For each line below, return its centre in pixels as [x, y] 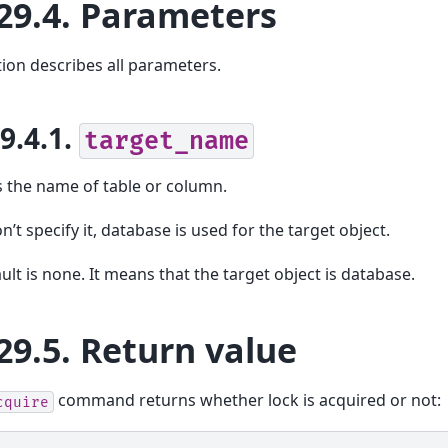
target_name [166, 141]
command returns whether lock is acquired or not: [247, 400]
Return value [188, 350]
